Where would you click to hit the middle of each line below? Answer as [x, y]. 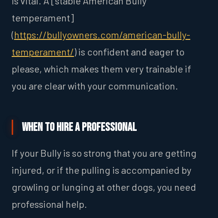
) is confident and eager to [129, 51]
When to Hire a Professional [79, 127]
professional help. [49, 204]
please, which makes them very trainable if [101, 68]
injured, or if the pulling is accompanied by [101, 170]
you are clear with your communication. [95, 85]
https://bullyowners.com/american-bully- [102, 34]
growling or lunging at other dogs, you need [104, 187]
